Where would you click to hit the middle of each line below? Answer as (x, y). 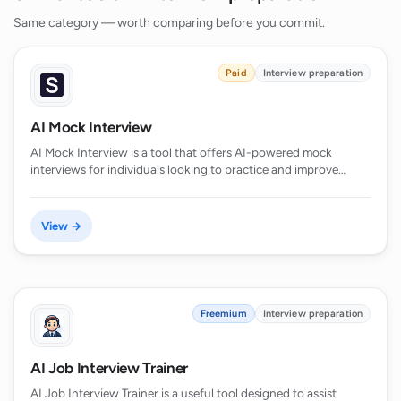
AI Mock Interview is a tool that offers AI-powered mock (181, 152)
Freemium (223, 313)
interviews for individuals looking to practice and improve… (188, 169)
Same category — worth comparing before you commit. (169, 23)
